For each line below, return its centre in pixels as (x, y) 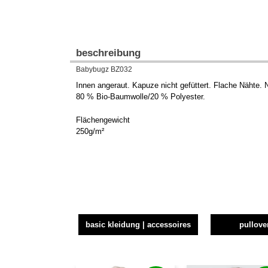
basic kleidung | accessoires (138, 225)
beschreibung (108, 53)
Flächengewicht (103, 120)
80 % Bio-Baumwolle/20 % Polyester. (141, 97)
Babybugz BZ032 (104, 69)
